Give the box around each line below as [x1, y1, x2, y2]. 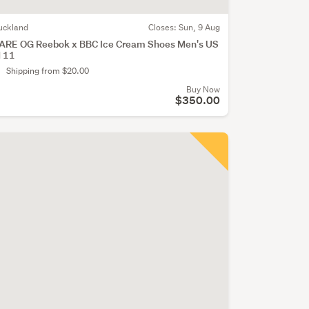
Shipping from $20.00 [6, 64, 89, 77]
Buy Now [186, 83, 220, 95]
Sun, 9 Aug [178, 21, 220, 33]
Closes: [148, 21, 179, 33]
